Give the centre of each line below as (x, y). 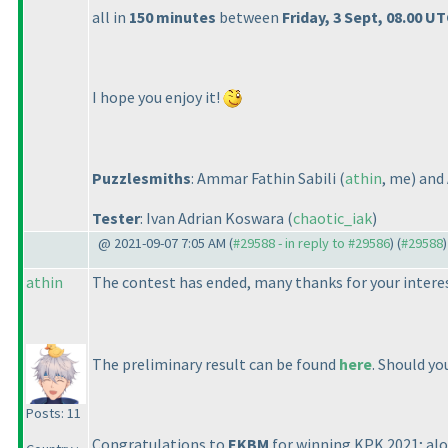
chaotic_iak (332, 218)
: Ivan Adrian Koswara (213, 218)
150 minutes (172, 16)
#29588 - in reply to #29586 (311, 243)
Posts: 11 (53, 413)
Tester (116, 218)
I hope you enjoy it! (157, 96)
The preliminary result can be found (215, 363)
